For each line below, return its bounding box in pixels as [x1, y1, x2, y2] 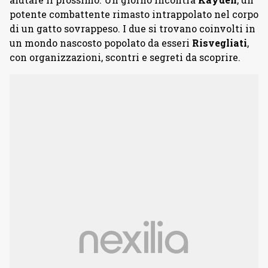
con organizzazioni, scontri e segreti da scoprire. [10, 51, 240, 63]
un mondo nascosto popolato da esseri [10, 36, 192, 49]
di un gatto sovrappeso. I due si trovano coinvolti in [10, 22, 255, 35]
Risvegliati [192, 36, 247, 49]
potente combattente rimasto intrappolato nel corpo [10, 8, 258, 20]
